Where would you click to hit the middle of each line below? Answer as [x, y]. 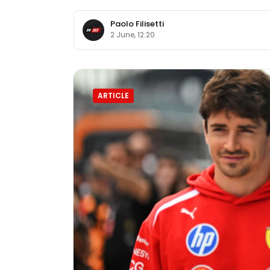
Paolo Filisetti [137, 24]
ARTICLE [113, 95]
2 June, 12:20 [133, 35]
